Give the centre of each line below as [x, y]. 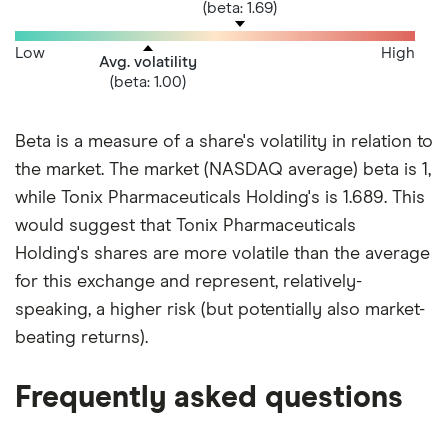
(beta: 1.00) [148, 81]
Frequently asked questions [209, 398]
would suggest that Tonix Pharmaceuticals [185, 226]
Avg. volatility [148, 61]
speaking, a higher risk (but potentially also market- [220, 310]
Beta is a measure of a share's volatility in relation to [224, 142]
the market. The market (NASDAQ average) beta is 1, [223, 170]
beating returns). [81, 338]
